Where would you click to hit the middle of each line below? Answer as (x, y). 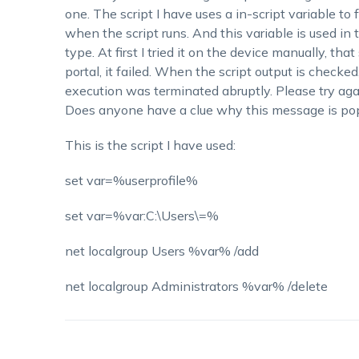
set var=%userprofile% (131, 180)
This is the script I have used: (150, 145)
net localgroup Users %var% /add (161, 251)
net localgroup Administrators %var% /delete (196, 286)
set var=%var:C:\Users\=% (141, 216)
